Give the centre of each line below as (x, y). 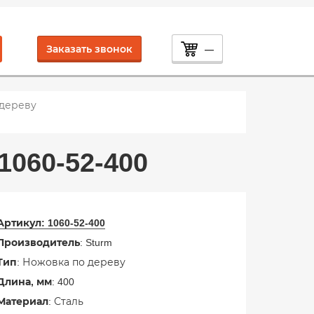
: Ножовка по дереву (71, 262)
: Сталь (66, 301)
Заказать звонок (89, 49)
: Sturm (96, 243)
